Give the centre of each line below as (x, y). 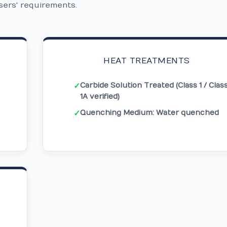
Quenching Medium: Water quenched (149, 113)
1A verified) (100, 97)
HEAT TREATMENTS (147, 61)
